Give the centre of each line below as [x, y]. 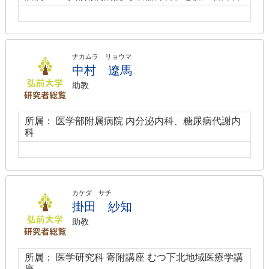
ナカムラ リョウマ [102, 56]
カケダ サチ [92, 193]
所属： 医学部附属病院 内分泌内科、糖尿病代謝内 [133, 121]
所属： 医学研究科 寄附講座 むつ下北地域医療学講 [134, 257]
